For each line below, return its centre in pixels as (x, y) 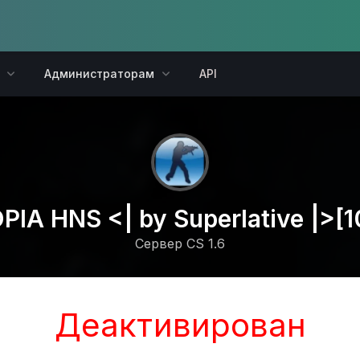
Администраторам (99, 74)
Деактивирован (180, 325)
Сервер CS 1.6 (180, 243)
